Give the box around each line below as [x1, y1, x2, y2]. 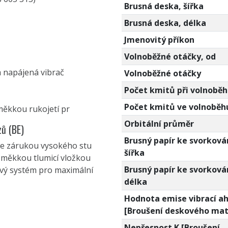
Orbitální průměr [124, 118, 194, 129]
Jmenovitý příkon [124, 34, 194, 45]
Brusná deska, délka [124, 17, 206, 28]
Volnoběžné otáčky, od [124, 50, 216, 62]
